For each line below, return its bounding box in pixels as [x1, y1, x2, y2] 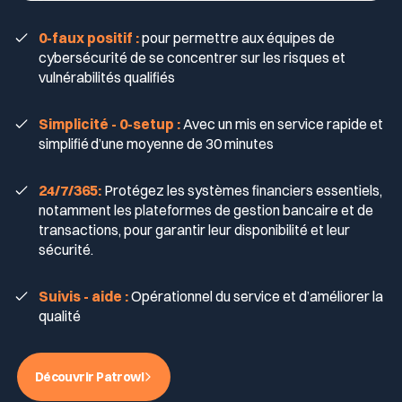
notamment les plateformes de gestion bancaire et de [38, 200, 373, 219]
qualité [38, 306, 81, 325]
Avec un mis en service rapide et [182, 114, 383, 133]
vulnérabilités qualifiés [38, 67, 175, 86]
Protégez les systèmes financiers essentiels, [103, 180, 382, 199]
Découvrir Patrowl [34, 368, 144, 385]
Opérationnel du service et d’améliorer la [130, 286, 383, 305]
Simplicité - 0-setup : [38, 114, 183, 133]
